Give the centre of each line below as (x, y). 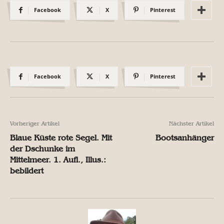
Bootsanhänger (185, 137)
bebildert (27, 170)
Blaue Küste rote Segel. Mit (61, 137)
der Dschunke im (42, 148)
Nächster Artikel (191, 123)
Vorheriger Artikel (35, 123)
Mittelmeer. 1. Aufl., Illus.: (58, 159)
